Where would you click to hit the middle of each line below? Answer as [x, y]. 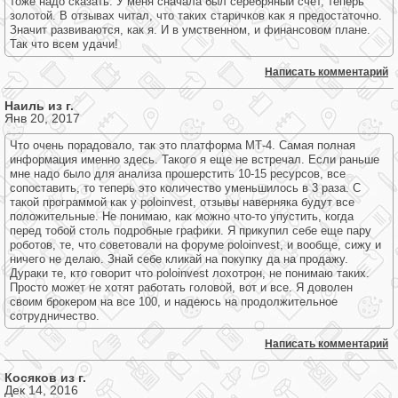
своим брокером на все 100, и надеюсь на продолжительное [174, 302]
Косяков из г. [45, 378]
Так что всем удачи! [64, 44]
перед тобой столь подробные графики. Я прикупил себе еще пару [191, 231]
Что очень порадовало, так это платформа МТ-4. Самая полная [183, 145]
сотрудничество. [55, 316]
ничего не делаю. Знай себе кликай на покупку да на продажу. [179, 259]
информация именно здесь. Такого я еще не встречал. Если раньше [195, 159]
